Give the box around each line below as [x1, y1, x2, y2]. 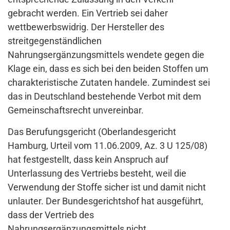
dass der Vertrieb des [8, 209, 94, 221]
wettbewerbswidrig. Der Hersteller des [8, 22, 164, 33]
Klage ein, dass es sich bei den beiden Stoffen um [8, 63, 208, 74]
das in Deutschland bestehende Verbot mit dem [8, 91, 201, 102]
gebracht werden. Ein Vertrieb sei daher [8, 8, 168, 19]
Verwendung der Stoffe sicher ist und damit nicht [8, 182, 206, 193]
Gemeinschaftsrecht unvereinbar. [8, 105, 144, 116]
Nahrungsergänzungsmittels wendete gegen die [8, 49, 204, 61]
